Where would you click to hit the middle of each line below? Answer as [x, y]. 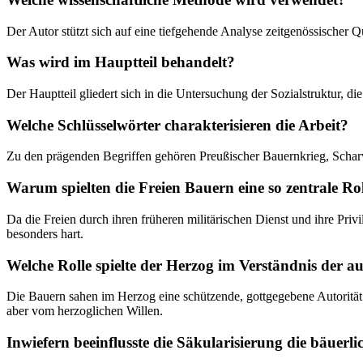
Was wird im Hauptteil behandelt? [121, 62]
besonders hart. [45, 233]
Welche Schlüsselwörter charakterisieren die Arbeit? [177, 125]
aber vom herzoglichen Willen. [85, 311]
